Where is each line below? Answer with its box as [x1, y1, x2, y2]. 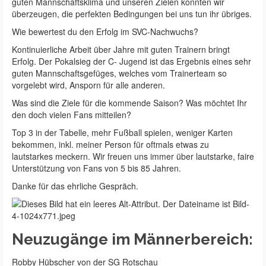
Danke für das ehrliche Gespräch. [12, 179, 138, 192]
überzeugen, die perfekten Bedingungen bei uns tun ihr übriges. [12, 7, 252, 20]
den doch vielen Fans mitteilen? [12, 108, 131, 121]
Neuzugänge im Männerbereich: [12, 230, 253, 248]
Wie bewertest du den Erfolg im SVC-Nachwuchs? [12, 25, 198, 37]
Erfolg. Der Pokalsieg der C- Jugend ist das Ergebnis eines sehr [12, 55, 251, 67]
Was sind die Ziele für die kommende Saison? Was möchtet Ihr [12, 96, 247, 109]
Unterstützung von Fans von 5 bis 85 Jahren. [12, 161, 181, 174]
